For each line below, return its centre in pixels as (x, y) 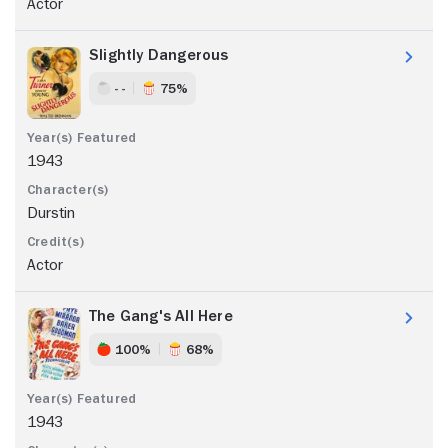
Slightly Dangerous (159, 54)
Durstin (51, 212)
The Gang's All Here (161, 315)
